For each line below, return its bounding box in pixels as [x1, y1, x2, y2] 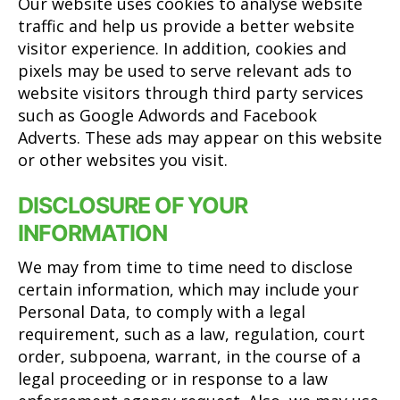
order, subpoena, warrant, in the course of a [18, 345, 361, 367]
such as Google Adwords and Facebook [18, 104, 317, 126]
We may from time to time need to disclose [18, 255, 353, 278]
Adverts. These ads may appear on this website [18, 127, 382, 148]
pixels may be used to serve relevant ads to [18, 60, 352, 81]
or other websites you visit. [18, 149, 228, 171]
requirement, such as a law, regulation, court [18, 322, 365, 345]
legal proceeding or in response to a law [18, 367, 328, 389]
